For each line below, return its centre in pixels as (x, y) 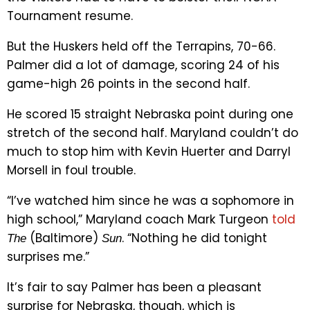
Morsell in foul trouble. (71, 170)
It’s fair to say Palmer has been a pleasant (134, 287)
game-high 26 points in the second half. (128, 83)
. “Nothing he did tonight (194, 238)
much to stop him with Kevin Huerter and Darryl (149, 151)
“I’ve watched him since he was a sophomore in (151, 200)
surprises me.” (48, 256)
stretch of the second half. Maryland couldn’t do (153, 133)
